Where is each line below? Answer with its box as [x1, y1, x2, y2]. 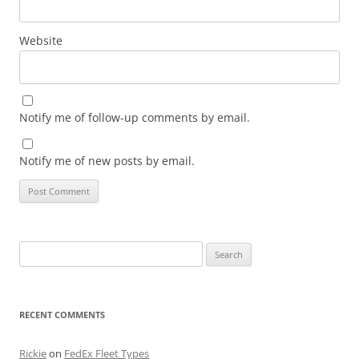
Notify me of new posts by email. [19, 152, 195, 168]
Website [19, 32, 63, 48]
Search [18, 242, 50, 257]
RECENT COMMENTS [19, 308, 105, 321]
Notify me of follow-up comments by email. [19, 109, 250, 125]
